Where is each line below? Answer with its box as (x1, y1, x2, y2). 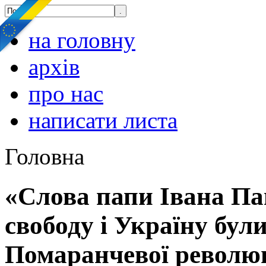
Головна (5, 144, 84, 169)
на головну (28, 27, 135, 53)
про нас (28, 81, 103, 106)
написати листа (28, 107, 178, 133)
